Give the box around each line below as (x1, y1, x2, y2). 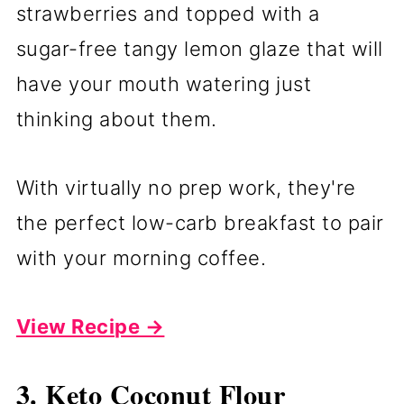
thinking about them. (15, 106, 217, 131)
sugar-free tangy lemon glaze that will (15, 36, 383, 60)
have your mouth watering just (15, 71, 312, 96)
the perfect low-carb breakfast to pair (15, 210, 384, 234)
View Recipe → (15, 314, 165, 338)
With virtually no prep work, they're (15, 175, 356, 199)
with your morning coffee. (15, 245, 267, 270)
